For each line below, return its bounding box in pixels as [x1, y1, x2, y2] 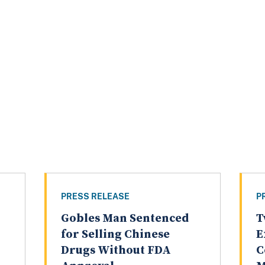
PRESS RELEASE [60, 192, 130, 202]
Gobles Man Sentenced [60, 211, 189, 227]
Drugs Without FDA [60, 243, 171, 258]
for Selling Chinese [60, 227, 170, 243]
